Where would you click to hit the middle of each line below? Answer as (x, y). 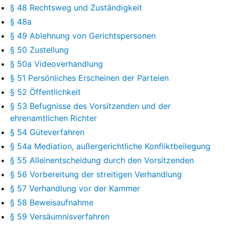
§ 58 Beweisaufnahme (52, 202)
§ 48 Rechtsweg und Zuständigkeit (76, 7)
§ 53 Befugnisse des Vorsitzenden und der (90, 106)
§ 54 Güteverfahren (47, 132)
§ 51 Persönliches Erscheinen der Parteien (89, 78)
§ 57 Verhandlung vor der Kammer (75, 188)
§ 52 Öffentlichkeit (45, 92)
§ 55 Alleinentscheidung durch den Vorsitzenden (102, 160)
